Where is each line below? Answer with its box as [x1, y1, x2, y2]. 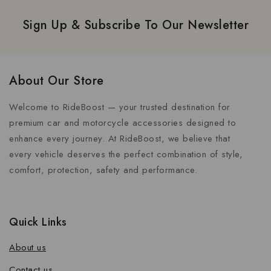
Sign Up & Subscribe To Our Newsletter [22, 16, 249, 34]
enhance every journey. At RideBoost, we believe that [9, 132, 230, 145]
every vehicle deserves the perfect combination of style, [9, 148, 243, 161]
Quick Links [9, 214, 67, 230]
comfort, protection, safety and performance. [9, 163, 197, 177]
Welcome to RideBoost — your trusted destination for [9, 100, 230, 114]
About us [9, 241, 46, 254]
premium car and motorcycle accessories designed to [9, 116, 236, 129]
